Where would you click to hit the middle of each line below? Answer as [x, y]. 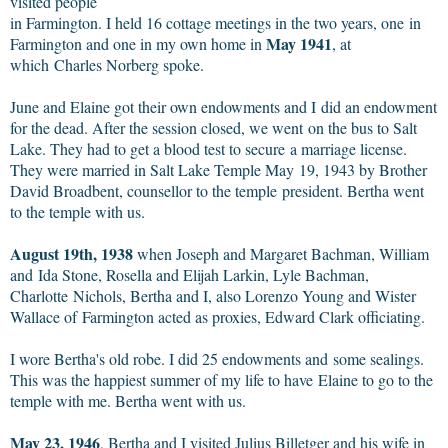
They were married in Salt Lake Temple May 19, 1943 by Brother [218, 169]
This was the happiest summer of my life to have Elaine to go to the [221, 379]
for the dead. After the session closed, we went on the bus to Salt [213, 127]
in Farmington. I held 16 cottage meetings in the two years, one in [215, 22]
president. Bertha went [353, 190]
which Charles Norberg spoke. [107, 64]
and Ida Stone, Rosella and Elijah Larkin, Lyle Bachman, [189, 274]
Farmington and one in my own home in [138, 43]
